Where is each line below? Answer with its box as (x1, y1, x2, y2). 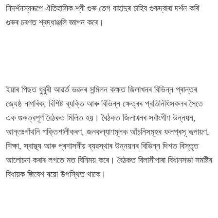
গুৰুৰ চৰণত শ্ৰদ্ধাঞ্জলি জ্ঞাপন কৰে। (6, 18, 104, 28)
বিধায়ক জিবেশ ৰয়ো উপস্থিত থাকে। (6, 169, 106, 180)
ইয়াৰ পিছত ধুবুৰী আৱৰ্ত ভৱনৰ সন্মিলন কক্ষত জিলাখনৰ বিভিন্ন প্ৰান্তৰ (6, 85, 197, 95)
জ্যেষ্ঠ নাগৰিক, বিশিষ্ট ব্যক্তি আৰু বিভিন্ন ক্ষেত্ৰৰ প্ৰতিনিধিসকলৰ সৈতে (6, 99, 203, 109)
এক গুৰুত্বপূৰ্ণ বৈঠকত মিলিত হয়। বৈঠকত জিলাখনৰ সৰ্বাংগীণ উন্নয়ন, (6, 113, 196, 123)
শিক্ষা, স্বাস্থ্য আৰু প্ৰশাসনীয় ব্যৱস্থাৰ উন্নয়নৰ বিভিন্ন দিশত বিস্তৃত (6, 141, 199, 151)
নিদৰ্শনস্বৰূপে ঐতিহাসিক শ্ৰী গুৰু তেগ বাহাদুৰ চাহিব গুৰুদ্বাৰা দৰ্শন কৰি (6, 3, 199, 14)
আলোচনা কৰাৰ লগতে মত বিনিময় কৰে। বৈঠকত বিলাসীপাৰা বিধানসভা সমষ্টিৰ (6, 155, 212, 165)
